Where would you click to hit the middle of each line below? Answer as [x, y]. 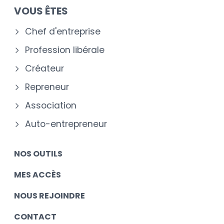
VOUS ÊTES [41, 11]
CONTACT [35, 217]
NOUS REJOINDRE [49, 196]
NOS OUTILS [38, 154]
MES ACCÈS [37, 175]
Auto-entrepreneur [66, 124]
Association [51, 106]
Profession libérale [65, 50]
